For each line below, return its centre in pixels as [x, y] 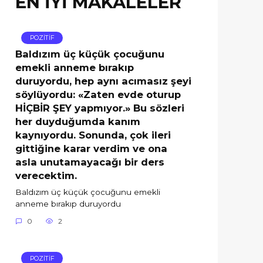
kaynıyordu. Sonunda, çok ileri [93, 135]
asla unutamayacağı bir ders [90, 162]
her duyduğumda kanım [78, 121]
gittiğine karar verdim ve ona [91, 148]
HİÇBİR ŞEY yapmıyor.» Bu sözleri [100, 108]
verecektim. [46, 175]
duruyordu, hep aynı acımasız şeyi [103, 81]
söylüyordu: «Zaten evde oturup [98, 94]
